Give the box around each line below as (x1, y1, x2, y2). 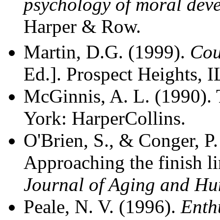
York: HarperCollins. (24, 107, 186, 129)
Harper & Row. (24, 15, 141, 37)
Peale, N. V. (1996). (24, 195, 181, 217)
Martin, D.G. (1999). (24, 41, 190, 62)
